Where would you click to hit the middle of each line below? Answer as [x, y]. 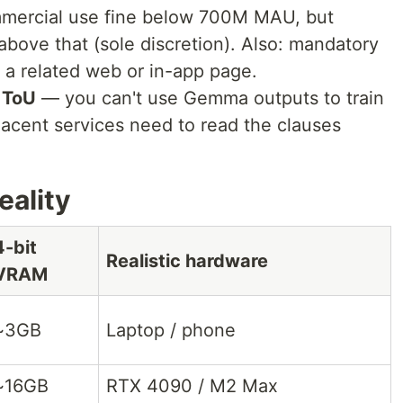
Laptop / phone [171, 331]
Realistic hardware [187, 261]
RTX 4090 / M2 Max [192, 386]
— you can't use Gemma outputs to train [210, 99]
